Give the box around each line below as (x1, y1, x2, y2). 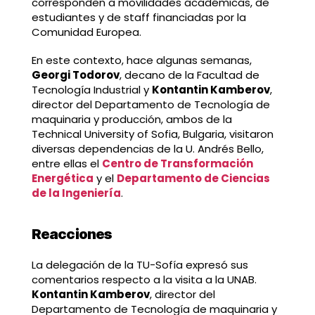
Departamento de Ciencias (116, 170, 270, 186)
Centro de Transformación (101, 155, 253, 171)
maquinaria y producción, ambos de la (31, 111, 232, 127)
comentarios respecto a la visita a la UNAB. (31, 271, 257, 287)
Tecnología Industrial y (31, 82, 152, 97)
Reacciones (31, 225, 115, 243)
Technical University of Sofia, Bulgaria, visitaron (31, 126, 274, 141)
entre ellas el (31, 155, 102, 171)
